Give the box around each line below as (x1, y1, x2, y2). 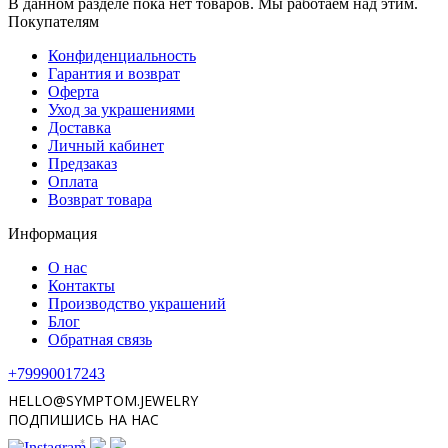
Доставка (48, 118, 111, 136)
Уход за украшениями (48, 100, 195, 118)
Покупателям (8, 12, 99, 30)
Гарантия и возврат (48, 64, 180, 82)
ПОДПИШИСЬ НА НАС (8, 409, 159, 429)
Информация (8, 224, 97, 242)
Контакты (48, 276, 115, 294)
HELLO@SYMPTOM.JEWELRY (8, 390, 198, 410)
